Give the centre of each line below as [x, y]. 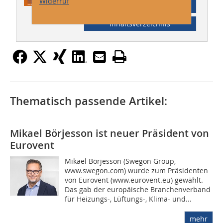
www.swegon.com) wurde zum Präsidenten [137, 171]
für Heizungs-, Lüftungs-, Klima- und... [128, 199]
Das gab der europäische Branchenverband [138, 190]
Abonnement [140, 6]
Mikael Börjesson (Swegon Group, [120, 161]
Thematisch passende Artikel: [89, 101]
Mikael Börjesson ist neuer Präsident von [110, 133]
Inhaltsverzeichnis [140, 24]
